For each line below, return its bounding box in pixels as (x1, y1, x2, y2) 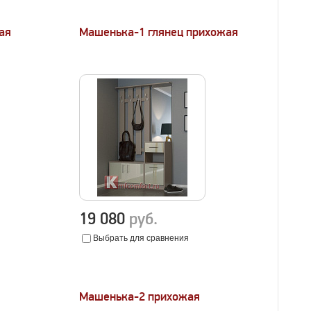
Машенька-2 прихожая (79, 289, 201, 304)
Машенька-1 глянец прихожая (79, 25, 239, 40)
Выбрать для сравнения (93, 233, 190, 243)
